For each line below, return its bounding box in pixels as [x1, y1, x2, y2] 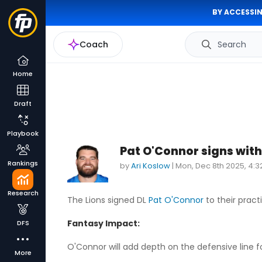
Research [7, 188, 39, 198]
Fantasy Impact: [67, 218, 140, 229]
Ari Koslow [131, 160, 170, 171]
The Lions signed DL [67, 194, 149, 206]
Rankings [8, 158, 38, 168]
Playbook [7, 129, 39, 138]
